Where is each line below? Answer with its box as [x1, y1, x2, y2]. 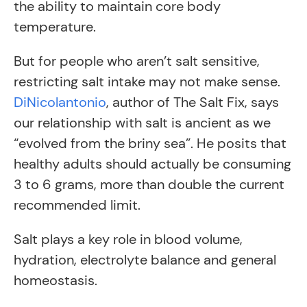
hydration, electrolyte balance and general [14, 251, 276, 269]
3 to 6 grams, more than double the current [14, 175, 284, 193]
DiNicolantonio [14, 93, 106, 111]
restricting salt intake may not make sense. [14, 73, 280, 90]
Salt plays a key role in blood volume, [14, 230, 243, 248]
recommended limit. [14, 196, 140, 214]
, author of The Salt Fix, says [106, 93, 279, 111]
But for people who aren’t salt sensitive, [14, 52, 260, 70]
